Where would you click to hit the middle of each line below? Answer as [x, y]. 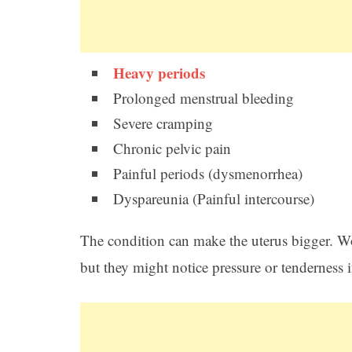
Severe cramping [163, 123]
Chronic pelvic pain [172, 148]
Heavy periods [159, 73]
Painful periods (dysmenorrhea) [208, 173]
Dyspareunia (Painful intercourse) [214, 198]
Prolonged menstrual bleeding [203, 98]
